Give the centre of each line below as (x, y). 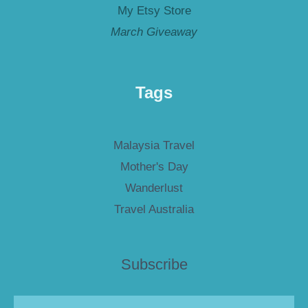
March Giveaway (154, 32)
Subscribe (154, 264)
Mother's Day (154, 167)
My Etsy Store (154, 11)
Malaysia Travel (154, 146)
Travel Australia (154, 210)
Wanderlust (154, 188)
